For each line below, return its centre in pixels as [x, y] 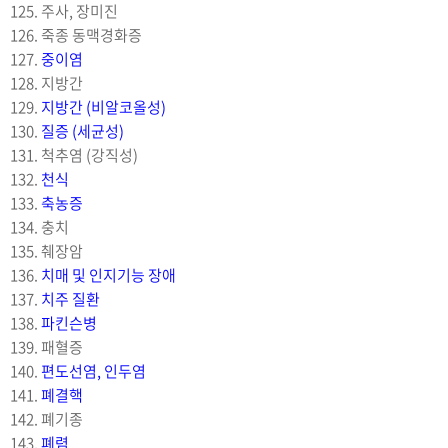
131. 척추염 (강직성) [74, 154]
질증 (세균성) [82, 130]
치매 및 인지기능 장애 [108, 274]
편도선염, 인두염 [93, 370]
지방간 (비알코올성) [103, 106]
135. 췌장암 [46, 250]
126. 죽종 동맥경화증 [76, 34]
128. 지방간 [46, 82]
